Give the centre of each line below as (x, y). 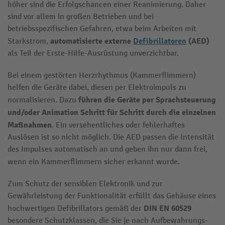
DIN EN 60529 (167, 208)
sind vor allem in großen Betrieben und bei (81, 17)
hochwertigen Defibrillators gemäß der (76, 208)
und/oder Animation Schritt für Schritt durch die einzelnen (112, 112)
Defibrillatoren (160, 41)
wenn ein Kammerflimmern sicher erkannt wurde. (94, 162)
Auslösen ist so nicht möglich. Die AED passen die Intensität (111, 137)
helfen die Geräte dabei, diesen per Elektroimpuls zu (97, 87)
